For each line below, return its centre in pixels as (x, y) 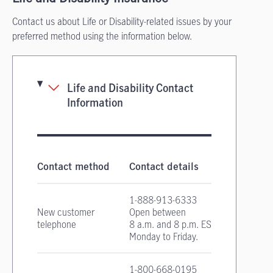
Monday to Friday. (164, 236)
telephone (57, 224)
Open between (158, 212)
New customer (66, 212)
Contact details (164, 167)
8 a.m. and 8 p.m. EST (173, 224)
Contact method (73, 167)
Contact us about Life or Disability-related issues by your (122, 21)
